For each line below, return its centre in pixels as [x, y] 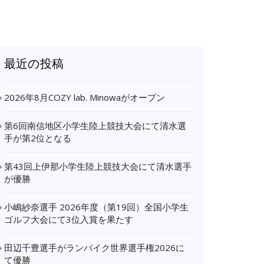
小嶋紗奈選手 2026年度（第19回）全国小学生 [96, 207]
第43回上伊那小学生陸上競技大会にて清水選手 [98, 166]
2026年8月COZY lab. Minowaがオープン [85, 97]
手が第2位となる [38, 138]
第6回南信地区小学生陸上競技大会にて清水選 [95, 126]
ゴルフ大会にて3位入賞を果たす [69, 219]
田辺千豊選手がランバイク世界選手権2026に [94, 247]
